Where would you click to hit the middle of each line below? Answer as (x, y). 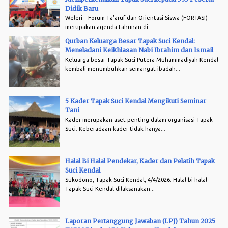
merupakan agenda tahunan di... (109, 27)
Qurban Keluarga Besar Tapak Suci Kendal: (130, 41)
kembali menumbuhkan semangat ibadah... (123, 68)
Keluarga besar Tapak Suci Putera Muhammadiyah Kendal (142, 59)
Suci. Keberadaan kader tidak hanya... (115, 129)
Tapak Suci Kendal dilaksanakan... (110, 189)
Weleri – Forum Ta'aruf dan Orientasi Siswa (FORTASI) (136, 18)
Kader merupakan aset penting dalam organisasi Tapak (139, 119)
